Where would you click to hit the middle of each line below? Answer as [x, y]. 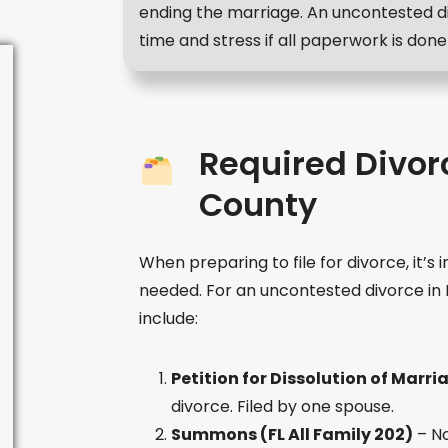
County [257, 204]
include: [168, 318]
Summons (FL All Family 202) [291, 434]
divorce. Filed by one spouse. [282, 406]
